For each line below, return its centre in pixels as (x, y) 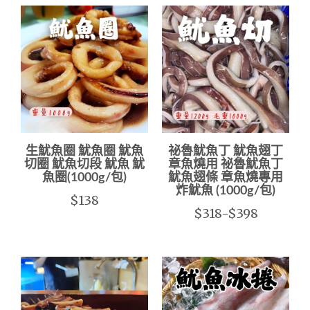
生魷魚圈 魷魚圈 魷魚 (84, 152)
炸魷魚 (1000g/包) (226, 191)
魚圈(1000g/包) (84, 178)
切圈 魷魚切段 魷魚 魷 (84, 165)
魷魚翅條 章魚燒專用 (226, 178)
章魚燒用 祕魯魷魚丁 (226, 165)
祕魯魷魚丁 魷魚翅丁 (226, 152)
